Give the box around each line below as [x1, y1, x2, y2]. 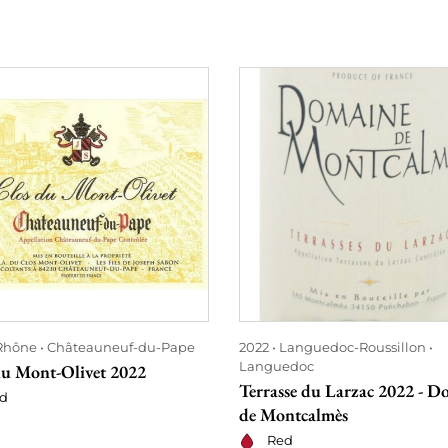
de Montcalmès [239, 402, 348, 426]
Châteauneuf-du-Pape [47, 338, 195, 355]
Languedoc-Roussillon [279, 338, 426, 355]
